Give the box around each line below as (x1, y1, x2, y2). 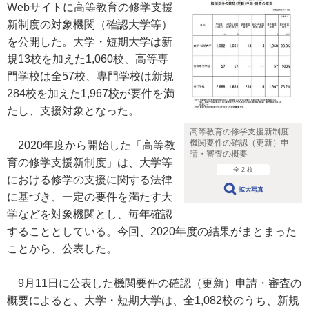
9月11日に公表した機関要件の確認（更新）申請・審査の (7, 277, 301, 289)
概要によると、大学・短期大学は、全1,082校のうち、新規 (7, 295, 299, 306)
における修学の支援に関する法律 (7, 174, 172, 186)
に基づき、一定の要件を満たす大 (7, 191, 172, 203)
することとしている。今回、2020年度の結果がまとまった (7, 226, 297, 237)
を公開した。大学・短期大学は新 (7, 36, 172, 48)
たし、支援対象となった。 (7, 105, 139, 117)
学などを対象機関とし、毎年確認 (7, 208, 172, 220)
